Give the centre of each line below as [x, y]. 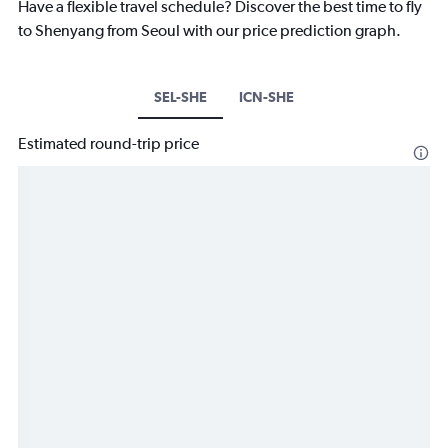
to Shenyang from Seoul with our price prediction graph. [209, 31]
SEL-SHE [180, 97]
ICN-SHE [266, 97]
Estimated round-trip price [108, 144]
